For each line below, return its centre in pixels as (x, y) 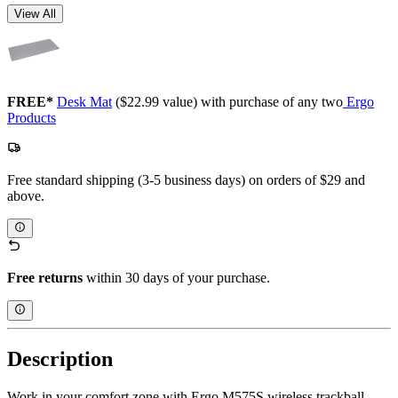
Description (60, 358)
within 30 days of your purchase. (176, 278)
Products (32, 118)
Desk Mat (84, 102)
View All (35, 14)
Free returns (45, 278)
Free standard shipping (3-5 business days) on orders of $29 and (186, 180)
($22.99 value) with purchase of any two (227, 102)
